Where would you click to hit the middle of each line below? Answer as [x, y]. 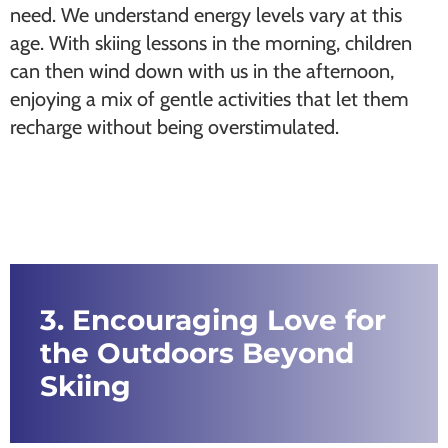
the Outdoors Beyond [197, 353]
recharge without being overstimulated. [174, 127]
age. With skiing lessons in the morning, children [211, 43]
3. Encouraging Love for [213, 320]
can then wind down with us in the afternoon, [202, 71]
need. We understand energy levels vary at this [206, 15]
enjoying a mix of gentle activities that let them [209, 99]
